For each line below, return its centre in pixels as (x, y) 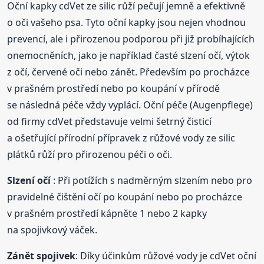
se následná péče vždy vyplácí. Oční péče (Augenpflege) (130, 105)
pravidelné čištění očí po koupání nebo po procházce (125, 197)
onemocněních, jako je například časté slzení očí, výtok (129, 56)
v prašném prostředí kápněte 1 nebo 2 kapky (107, 214)
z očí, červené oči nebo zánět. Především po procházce (129, 72)
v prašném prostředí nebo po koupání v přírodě (114, 89)
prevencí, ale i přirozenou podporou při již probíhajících (131, 39)
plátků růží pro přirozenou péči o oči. (90, 155)
